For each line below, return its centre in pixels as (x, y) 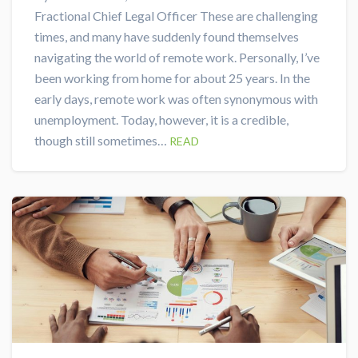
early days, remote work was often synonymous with (176, 98)
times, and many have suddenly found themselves (167, 36)
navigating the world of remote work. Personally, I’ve (177, 57)
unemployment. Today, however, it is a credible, (161, 119)
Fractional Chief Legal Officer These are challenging (176, 15)
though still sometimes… (102, 140)
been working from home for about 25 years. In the (172, 78)
